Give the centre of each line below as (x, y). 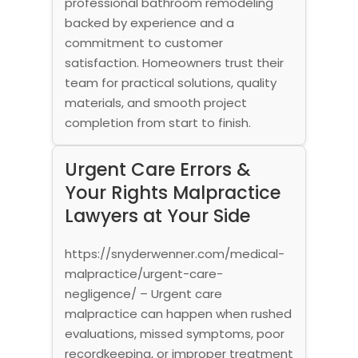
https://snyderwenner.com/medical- (174, 253)
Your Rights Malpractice (172, 192)
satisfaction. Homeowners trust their (174, 62)
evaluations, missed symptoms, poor (174, 333)
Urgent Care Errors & (157, 169)
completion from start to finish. (157, 122)
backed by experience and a (149, 22)
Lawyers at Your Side (157, 215)
